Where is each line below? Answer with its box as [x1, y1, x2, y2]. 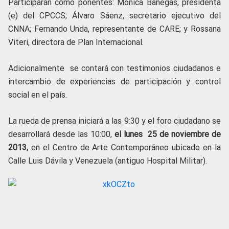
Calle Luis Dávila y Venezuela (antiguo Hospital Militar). [8, 156, 207, 166]
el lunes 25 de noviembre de [114, 129, 221, 140]
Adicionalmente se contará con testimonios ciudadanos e [8, 63, 221, 74]
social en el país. [8, 90, 67, 100]
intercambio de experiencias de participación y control [8, 77, 221, 87]
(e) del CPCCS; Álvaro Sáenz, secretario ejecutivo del [8, 11, 221, 21]
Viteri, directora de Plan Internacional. [8, 37, 144, 48]
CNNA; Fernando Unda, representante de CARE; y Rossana [8, 24, 221, 34]
